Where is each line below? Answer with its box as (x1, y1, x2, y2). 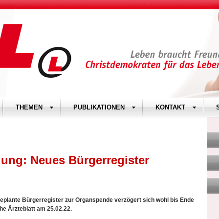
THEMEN (16, 104, 43, 111)
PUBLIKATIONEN (73, 104, 125, 111)
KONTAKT (155, 104, 185, 111)
